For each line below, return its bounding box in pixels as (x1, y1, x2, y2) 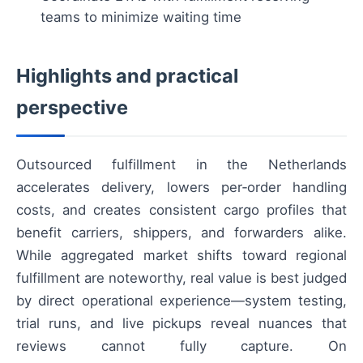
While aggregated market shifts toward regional (16, 247, 347, 264)
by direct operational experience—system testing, (16, 293, 347, 310)
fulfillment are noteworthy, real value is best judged (16, 270, 347, 287)
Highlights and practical (16, 64, 238, 88)
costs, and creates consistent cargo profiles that (16, 202, 347, 219)
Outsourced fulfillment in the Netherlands (16, 156, 347, 173)
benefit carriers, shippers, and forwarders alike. (16, 224, 347, 241)
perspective (16, 96, 128, 120)
